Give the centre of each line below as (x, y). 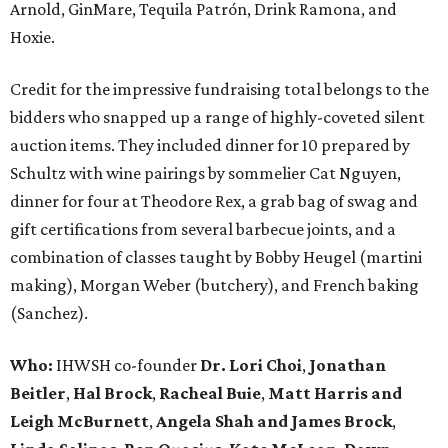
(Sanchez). (49, 313)
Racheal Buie (210, 393)
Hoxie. (32, 37)
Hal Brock (112, 393)
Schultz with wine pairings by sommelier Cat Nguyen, (205, 173)
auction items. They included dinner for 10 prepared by (210, 145)
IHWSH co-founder (126, 365)
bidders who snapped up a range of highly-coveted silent (217, 117)
